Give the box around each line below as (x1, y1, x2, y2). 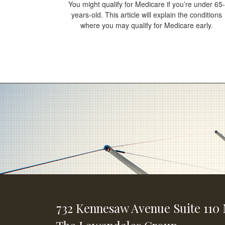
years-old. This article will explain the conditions (71, 10, 222, 20)
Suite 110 (173, 199, 219, 216)
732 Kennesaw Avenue (56, 199, 170, 216)
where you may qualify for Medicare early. (80, 20, 213, 31)
